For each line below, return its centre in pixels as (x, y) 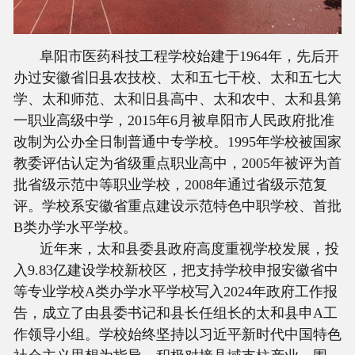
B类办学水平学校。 (75, 227)
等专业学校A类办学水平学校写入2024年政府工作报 (175, 291)
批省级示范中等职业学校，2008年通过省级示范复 (170, 184)
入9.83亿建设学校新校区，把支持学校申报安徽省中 (176, 270)
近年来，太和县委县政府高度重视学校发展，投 (190, 248)
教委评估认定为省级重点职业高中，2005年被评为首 (177, 163)
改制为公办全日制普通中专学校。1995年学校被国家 (177, 141)
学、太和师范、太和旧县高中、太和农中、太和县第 (177, 99)
